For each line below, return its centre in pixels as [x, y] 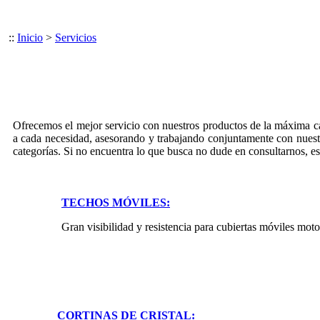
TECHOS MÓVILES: [116, 203]
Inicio [30, 37]
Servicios [76, 37]
